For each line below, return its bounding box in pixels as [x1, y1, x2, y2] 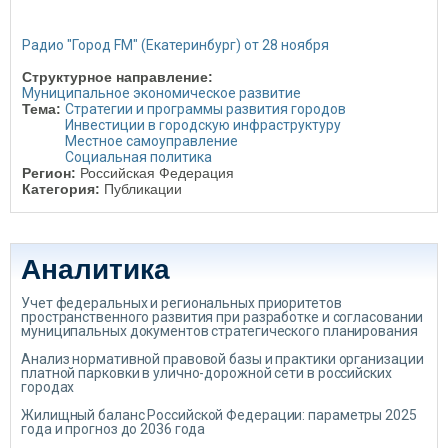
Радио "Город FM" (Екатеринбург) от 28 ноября [22, 37, 329, 53]
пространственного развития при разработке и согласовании [21, 309, 424, 325]
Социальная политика [65, 149, 212, 165]
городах [21, 379, 75, 395]
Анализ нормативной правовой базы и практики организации [21, 351, 424, 367]
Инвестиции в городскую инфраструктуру [65, 117, 341, 133]
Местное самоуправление [65, 133, 238, 149]
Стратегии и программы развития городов [65, 101, 346, 117]
